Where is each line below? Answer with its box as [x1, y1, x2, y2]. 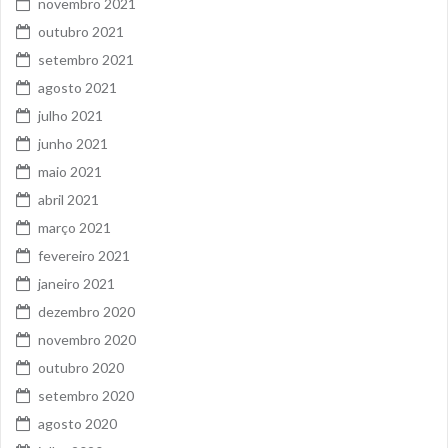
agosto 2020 [38, 415, 117, 433]
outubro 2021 [38, 23, 124, 41]
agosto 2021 [38, 79, 117, 97]
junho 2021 [38, 135, 108, 153]
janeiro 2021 [38, 275, 115, 293]
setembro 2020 [38, 387, 134, 405]
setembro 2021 [38, 51, 134, 69]
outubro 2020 [38, 359, 124, 377]
